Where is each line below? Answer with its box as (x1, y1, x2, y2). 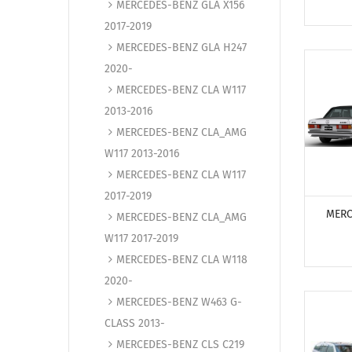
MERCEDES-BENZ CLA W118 (116, 253, 247, 266)
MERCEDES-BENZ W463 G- (116, 295, 242, 309)
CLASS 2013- (104, 317, 165, 330)
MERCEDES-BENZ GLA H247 (116, 41, 247, 54)
